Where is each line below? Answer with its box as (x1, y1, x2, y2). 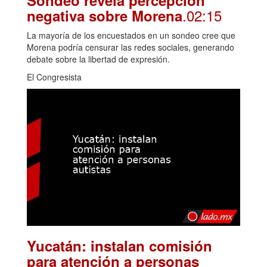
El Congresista (27, 70, 82, 83)
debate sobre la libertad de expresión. (27, 52, 170, 65)
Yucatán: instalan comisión (27, 235, 212, 256)
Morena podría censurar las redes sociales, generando (27, 41, 234, 53)
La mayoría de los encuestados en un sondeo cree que (27, 29, 235, 41)
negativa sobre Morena (27, 5, 182, 26)
